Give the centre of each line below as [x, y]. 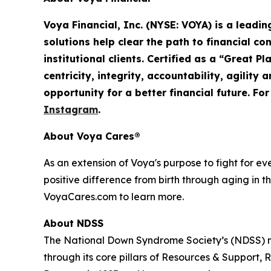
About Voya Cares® [92, 136]
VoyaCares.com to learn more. [115, 197]
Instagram [71, 110]
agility [243, 76]
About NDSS [73, 224]
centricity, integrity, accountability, [135, 76]
